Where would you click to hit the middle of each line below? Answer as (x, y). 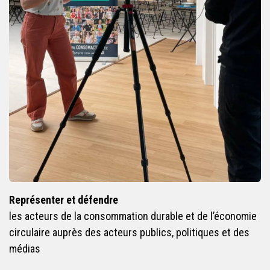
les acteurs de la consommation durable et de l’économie (133, 216)
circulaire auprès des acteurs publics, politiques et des (129, 232)
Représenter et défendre (64, 199)
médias (25, 248)
